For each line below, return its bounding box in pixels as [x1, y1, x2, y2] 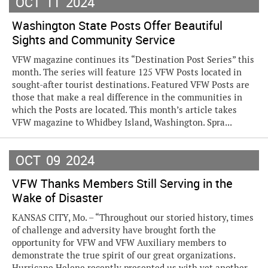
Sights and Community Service [12, 32, 175, 48]
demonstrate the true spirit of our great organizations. [12, 249, 235, 261]
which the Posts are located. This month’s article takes [12, 104, 237, 115]
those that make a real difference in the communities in [12, 92, 242, 103]
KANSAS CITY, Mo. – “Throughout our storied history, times [12, 212, 254, 223]
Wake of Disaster [12, 190, 103, 206]
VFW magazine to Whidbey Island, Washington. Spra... [12, 117, 232, 128]
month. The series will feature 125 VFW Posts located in [12, 66, 242, 78]
